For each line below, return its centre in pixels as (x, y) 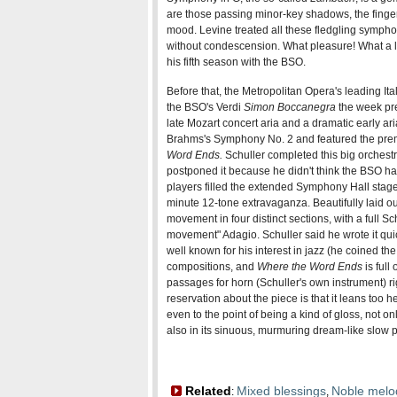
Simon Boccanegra (290, 107)
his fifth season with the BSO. (236, 62)
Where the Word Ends (310, 267)
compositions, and (212, 267)
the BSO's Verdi (205, 107)
